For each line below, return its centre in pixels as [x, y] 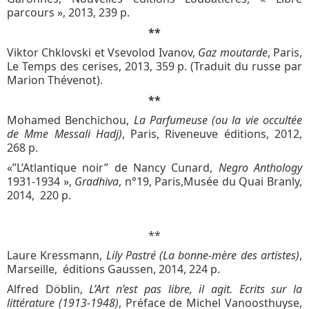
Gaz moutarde [233, 52]
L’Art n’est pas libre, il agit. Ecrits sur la [192, 289]
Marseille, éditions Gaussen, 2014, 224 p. [113, 269]
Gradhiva [97, 181]
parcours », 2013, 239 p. [68, 12]
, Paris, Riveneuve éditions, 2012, [212, 133]
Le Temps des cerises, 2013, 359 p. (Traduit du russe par [154, 66]
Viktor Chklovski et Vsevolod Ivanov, [103, 52]
